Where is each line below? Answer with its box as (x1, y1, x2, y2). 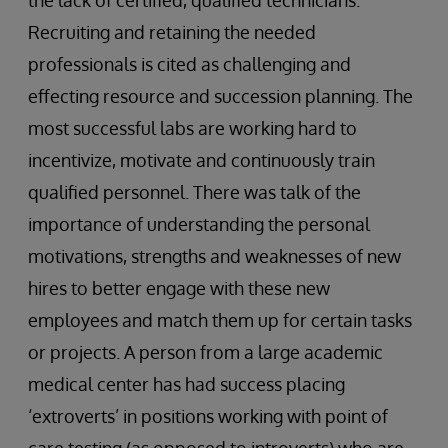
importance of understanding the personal (28, 213, 370, 236)
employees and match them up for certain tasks (28, 309, 412, 332)
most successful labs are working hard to (28, 117, 357, 140)
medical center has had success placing (28, 373, 345, 396)
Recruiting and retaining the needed (28, 21, 316, 44)
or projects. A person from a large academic (28, 341, 383, 364)
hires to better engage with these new (28, 277, 330, 300)
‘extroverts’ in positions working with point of (28, 405, 388, 428)
